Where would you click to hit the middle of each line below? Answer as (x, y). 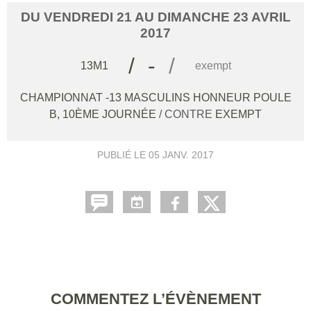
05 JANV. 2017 (181, 155)
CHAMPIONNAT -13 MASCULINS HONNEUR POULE (155, 98)
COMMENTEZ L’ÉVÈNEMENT (155, 299)
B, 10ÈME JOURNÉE (104, 115)
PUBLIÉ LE (123, 155)
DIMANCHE (195, 17)
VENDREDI (80, 17)
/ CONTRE (187, 115)
